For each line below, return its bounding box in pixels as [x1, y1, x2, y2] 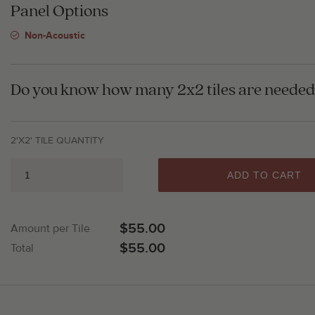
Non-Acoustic [25, 30, 85, 41]
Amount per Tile [11, 221, 90, 236]
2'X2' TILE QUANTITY [11, 134, 104, 146]
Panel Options [11, 3, 108, 20]
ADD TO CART [227, 169, 302, 181]
